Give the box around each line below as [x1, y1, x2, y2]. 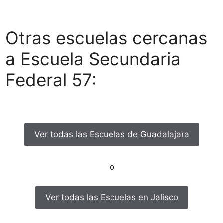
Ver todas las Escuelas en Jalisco [45, 192, 178, 202]
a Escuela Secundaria [5, 48, 181, 69]
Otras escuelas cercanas [5, 27, 207, 48]
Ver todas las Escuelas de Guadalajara [34, 129, 189, 139]
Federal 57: [5, 69, 97, 90]
